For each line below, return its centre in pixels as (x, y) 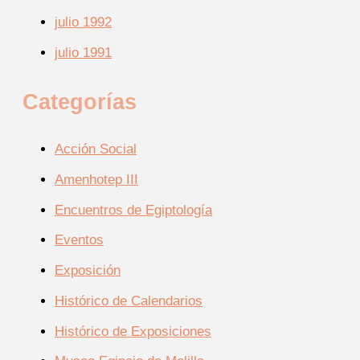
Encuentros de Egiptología (133, 210)
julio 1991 (83, 52)
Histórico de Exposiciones (133, 331)
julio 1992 (83, 22)
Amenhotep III (96, 179)
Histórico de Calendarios (129, 301)
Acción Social (96, 149)
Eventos (79, 240)
